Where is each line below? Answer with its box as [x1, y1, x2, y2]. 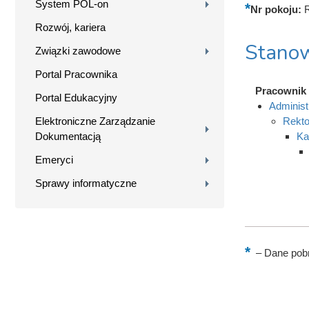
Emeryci [35, 153, 73, 166]
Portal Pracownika [35, 68, 117, 80]
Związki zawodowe [35, 44, 121, 57]
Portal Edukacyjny [35, 91, 117, 103]
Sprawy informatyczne [35, 177, 137, 189]
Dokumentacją [35, 130, 101, 142]
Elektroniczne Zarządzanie [35, 114, 155, 127]
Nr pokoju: [250, 3, 304, 15]
